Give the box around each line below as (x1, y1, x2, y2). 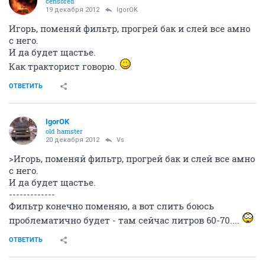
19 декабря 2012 (46, 6, 99, 14)
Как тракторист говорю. (9, 60, 119, 73)
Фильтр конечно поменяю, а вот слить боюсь (9, 200, 214, 212)
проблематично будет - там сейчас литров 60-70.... (9, 214, 242, 227)
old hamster (46, 127, 83, 136)
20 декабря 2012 (46, 136, 99, 144)
